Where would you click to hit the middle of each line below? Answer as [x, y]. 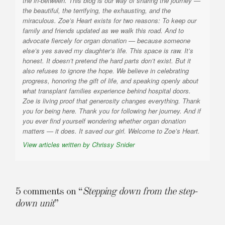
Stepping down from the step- [140, 192]
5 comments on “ [49, 192]
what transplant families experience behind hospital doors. [107, 91]
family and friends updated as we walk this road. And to [103, 31]
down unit [35, 204]
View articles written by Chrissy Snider [79, 145]
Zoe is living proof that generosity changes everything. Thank [111, 101]
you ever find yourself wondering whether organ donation [104, 121]
